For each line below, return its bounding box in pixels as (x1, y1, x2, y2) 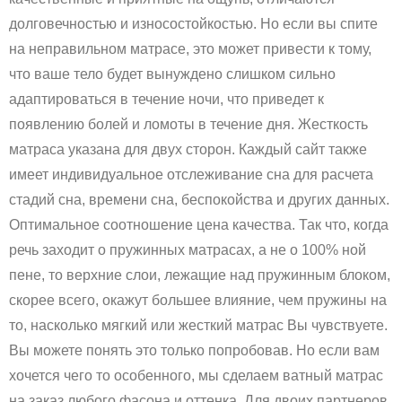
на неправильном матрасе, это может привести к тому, (9, 40, 371, 57)
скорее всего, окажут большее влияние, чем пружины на (9, 292, 387, 308)
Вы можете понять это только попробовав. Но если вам (9, 342, 380, 358)
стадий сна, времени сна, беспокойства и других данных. (9, 191, 389, 207)
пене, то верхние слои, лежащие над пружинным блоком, (9, 267, 390, 283)
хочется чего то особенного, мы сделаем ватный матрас (9, 367, 383, 383)
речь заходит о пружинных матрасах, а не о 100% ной (9, 241, 366, 258)
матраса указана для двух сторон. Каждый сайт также (9, 141, 367, 157)
